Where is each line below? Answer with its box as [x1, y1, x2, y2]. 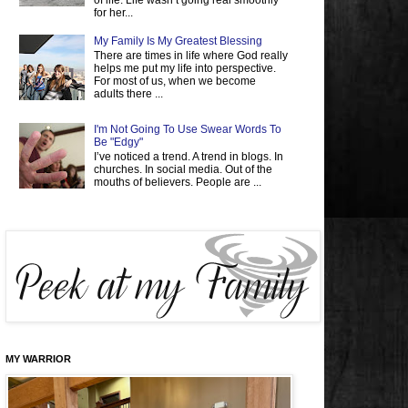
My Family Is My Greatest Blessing [93, 34, 262, 47]
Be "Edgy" [93, 135, 143, 148]
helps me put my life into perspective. [93, 62, 276, 76]
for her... [93, 6, 133, 20]
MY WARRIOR [5, 352, 71, 364]
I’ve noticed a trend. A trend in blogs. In [93, 149, 283, 163]
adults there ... [93, 87, 163, 101]
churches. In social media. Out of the [93, 162, 272, 176]
